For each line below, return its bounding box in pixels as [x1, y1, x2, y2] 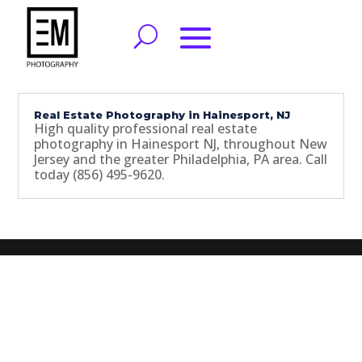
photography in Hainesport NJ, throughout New [34, 135, 328, 153]
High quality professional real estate [34, 120, 258, 137]
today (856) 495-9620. [34, 166, 166, 183]
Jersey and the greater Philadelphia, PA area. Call [34, 150, 328, 168]
